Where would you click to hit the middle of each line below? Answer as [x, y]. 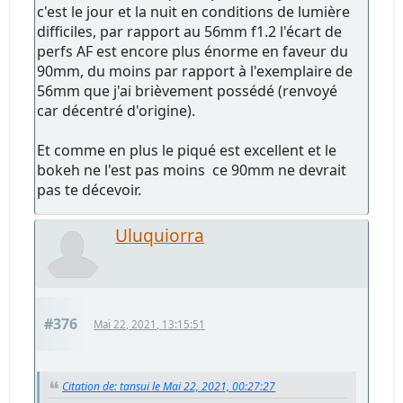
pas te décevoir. [90, 190]
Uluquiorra [160, 236]
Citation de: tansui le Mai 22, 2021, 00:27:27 [169, 387]
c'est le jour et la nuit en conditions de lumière [194, 12]
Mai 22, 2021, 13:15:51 [150, 325]
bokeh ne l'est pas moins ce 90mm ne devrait [192, 170]
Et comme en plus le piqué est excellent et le [187, 151]
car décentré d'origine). [116, 111]
